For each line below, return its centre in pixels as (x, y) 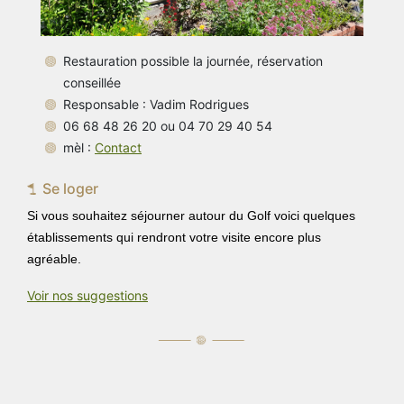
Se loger (70, 189)
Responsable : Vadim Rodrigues (156, 105)
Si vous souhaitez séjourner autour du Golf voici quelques (191, 216)
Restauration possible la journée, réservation (193, 61)
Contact (118, 148)
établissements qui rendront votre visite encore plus (174, 238)
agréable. (54, 259)
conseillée (92, 83)
